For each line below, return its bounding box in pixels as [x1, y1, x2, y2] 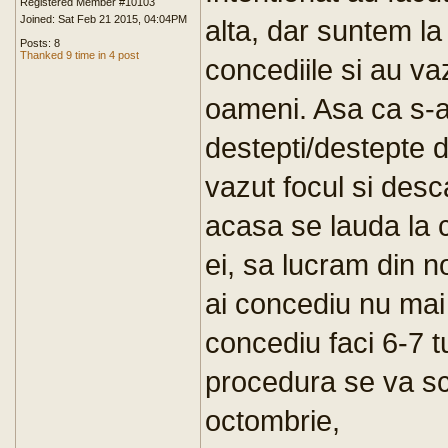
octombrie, [205, 404, 340, 437]
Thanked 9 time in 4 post [20, 49, 139, 61]
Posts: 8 [20, 37, 60, 49]
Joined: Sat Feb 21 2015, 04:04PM [20, 13, 187, 25]
